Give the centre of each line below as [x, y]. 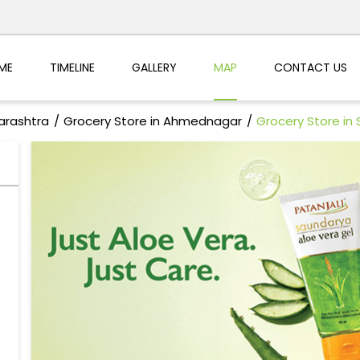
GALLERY [154, 67]
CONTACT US [310, 67]
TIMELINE [72, 67]
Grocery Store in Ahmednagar [152, 121]
